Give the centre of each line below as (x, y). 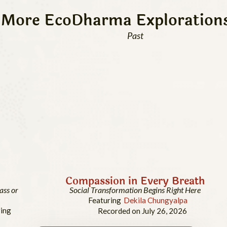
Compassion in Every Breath (135, 181)
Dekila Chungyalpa (155, 200)
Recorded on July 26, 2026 (142, 211)
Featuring (104, 200)
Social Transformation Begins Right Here (135, 190)
